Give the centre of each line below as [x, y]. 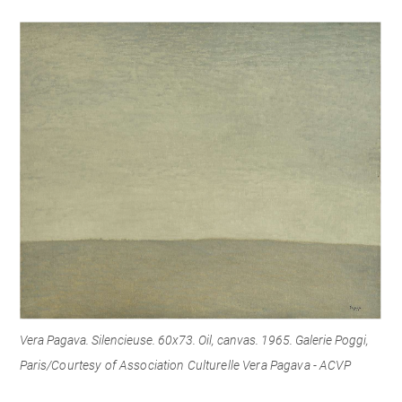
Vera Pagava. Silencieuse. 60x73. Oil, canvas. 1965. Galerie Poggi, [195, 340]
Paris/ [36, 365]
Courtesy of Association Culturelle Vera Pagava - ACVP [201, 365]
